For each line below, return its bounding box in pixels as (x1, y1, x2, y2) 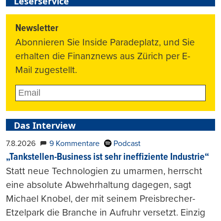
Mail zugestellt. (15, 64, 77, 75)
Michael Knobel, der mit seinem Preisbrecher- (6, 192, 195, 204)
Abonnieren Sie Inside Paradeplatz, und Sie (15, 36, 195, 48)
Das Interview (14, 119, 75, 131)
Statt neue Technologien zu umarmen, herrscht (6, 165, 202, 177)
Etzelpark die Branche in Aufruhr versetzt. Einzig (6, 206, 205, 218)
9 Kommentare (49, 138, 100, 148)
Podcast (111, 138, 141, 148)
